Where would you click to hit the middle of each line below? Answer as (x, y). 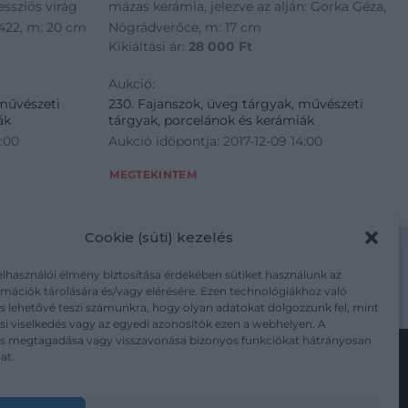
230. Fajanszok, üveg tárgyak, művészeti (236, 103)
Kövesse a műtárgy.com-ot (204, 371)
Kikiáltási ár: (149, 46)
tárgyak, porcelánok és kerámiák (212, 120)
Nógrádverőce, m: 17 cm (185, 28)
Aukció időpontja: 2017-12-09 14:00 (216, 141)
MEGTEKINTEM (153, 175)
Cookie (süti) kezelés (159, 237)
